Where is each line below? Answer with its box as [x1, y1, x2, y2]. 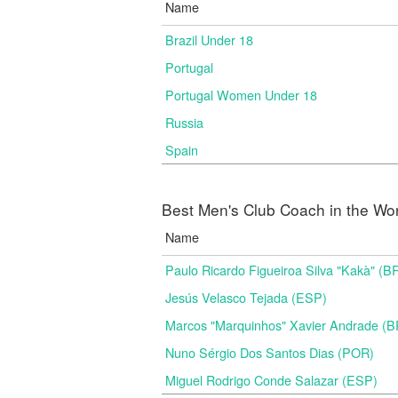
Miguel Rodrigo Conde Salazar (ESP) [165, 370, 378, 389]
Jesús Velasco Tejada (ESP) [165, 288, 327, 306]
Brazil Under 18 [165, 30, 253, 49]
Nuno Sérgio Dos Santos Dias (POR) [165, 343, 374, 362]
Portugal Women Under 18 [165, 85, 317, 104]
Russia [165, 113, 203, 131]
